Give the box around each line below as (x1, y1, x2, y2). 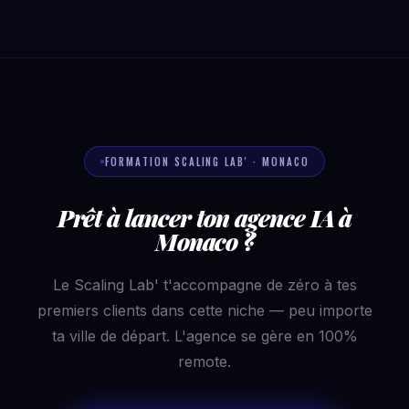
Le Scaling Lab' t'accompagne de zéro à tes (52, 276, 357, 294)
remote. (178, 352, 231, 371)
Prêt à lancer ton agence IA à (57, 202, 352, 234)
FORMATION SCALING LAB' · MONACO (104, 154, 310, 169)
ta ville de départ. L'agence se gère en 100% (51, 327, 358, 345)
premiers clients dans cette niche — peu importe (37, 301, 372, 320)
